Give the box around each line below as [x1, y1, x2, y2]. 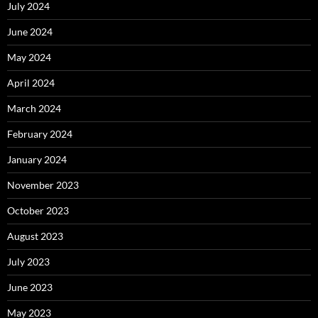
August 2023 [7, 230, 63, 243]
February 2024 [7, 128, 72, 141]
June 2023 [7, 281, 53, 294]
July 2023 [7, 256, 50, 268]
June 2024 [7, 26, 53, 38]
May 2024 [7, 51, 51, 64]
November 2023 [7, 179, 79, 192]
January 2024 [7, 153, 67, 166]
